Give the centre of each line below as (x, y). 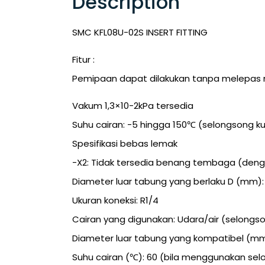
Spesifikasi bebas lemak (125, 144)
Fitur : (83, 59)
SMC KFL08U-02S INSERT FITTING (140, 32)
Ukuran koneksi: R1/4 (115, 201)
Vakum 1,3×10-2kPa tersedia (133, 106)
